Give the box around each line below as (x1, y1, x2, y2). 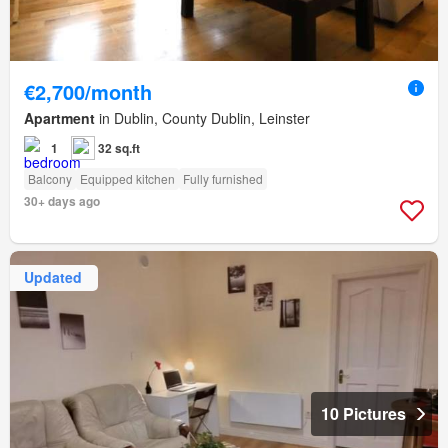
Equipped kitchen (80, 169, 175, 187)
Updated (24, 267, 82, 288)
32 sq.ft (98, 138, 140, 157)
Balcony (28, 169, 72, 187)
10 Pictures (321, 401, 406, 425)
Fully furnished (183, 169, 263, 187)
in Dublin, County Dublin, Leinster (95, 107, 310, 128)
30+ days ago (24, 191, 100, 210)
